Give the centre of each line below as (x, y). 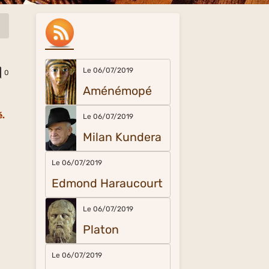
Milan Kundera (122, 137)
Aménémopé (117, 91)
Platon (101, 230)
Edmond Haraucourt (107, 183)
